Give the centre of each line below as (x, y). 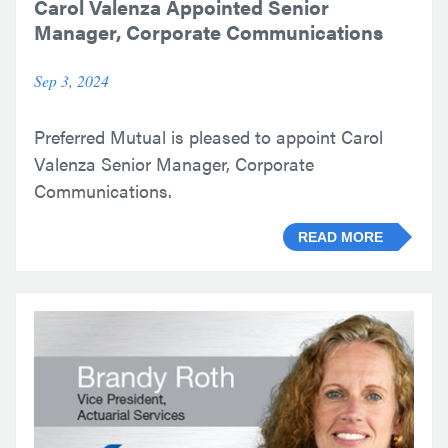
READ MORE (340, 237)
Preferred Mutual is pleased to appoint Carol (208, 137)
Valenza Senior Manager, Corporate (174, 164)
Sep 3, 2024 (71, 81)
